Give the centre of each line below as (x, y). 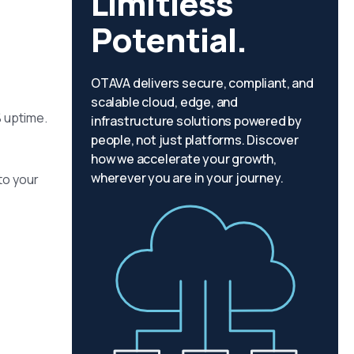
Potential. (169, 39)
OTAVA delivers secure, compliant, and (202, 83)
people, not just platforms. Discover (195, 139)
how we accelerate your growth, (184, 158)
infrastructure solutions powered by (197, 121)
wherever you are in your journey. (187, 177)
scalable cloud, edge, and (165, 102)
